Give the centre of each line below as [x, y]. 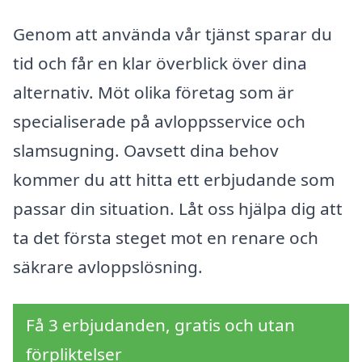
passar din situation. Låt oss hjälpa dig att [178, 209]
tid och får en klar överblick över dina [160, 63]
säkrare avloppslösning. [108, 267]
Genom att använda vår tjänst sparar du [173, 34]
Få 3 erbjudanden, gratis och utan [160, 325]
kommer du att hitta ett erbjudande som [174, 180]
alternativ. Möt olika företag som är [154, 93]
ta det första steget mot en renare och [166, 238]
